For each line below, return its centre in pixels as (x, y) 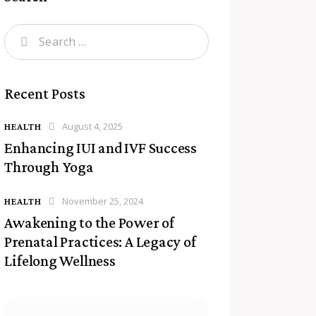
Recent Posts (45, 93)
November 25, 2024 (103, 201)
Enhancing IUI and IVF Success (101, 147)
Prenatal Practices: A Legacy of (100, 242)
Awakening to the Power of (89, 223)
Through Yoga (49, 166)
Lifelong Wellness (60, 261)
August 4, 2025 (93, 126)
